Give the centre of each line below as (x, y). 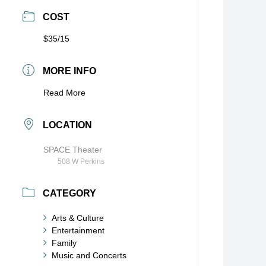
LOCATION (67, 125)
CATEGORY (69, 193)
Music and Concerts (89, 255)
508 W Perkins (81, 161)
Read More (64, 93)
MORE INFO (69, 71)
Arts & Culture (77, 218)
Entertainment (78, 230)
